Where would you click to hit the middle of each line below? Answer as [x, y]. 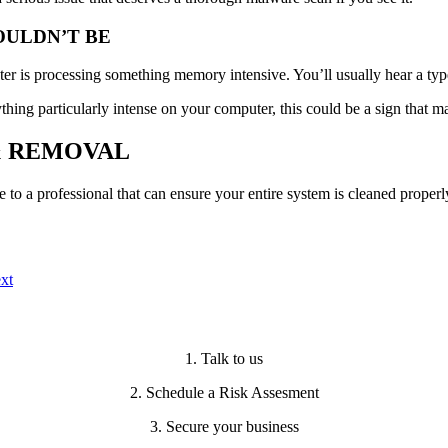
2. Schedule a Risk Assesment [224, 392]
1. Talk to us [224, 358]
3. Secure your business [224, 426]
